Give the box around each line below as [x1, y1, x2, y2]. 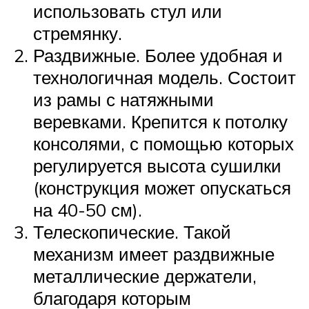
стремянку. [33, 22, 122, 45]
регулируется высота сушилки [33, 154, 281, 177]
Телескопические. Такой [33, 221, 231, 243]
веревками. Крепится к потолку [33, 110, 288, 133]
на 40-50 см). [33, 199, 142, 221]
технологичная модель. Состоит [33, 66, 296, 89]
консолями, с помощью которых [33, 132, 294, 155]
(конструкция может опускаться [33, 177, 291, 199]
